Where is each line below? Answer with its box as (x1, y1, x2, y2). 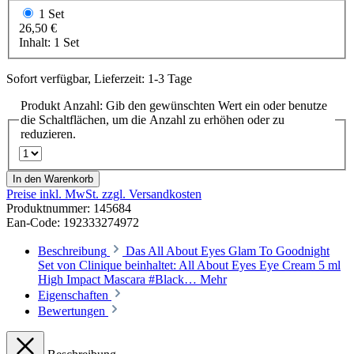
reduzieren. (21, 126, 76, 141)
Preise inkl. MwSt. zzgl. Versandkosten (6, 186, 201, 201)
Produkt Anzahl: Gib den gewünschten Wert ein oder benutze (21, 98, 327, 112)
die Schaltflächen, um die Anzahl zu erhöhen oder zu (21, 112, 284, 126)
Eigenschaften (38, 288, 108, 302)
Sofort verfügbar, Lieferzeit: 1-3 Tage (6, 71, 192, 85)
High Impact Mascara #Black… (38, 272, 200, 286)
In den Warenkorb (13, 172, 93, 185)
